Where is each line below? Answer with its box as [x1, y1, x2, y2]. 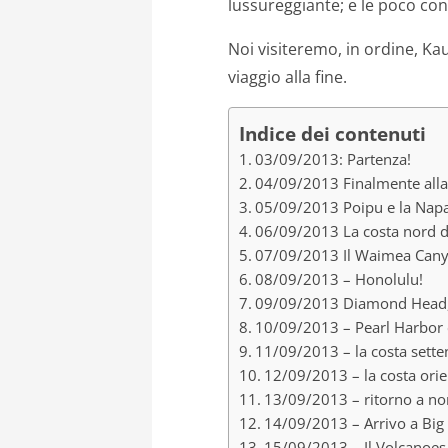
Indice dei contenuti [239, 120, 426, 148]
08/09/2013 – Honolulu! [255, 269, 424, 290]
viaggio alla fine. [228, 66, 347, 89]
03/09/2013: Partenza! [255, 149, 412, 170]
